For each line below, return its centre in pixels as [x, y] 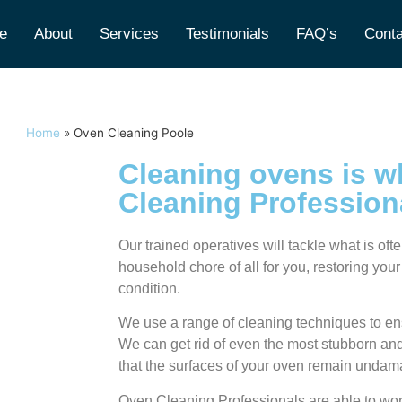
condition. [149, 288]
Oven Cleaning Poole [133, 133]
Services [129, 34]
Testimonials [227, 34]
